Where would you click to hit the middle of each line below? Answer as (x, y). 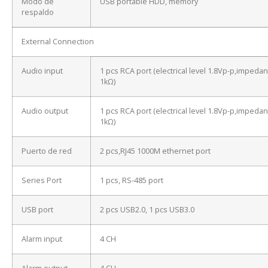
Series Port (42, 181)
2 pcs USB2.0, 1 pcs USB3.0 (147, 210)
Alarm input (42, 239)
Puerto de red (47, 151)
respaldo (38, 13)
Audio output (45, 111)
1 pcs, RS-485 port (132, 181)
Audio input (42, 71)
